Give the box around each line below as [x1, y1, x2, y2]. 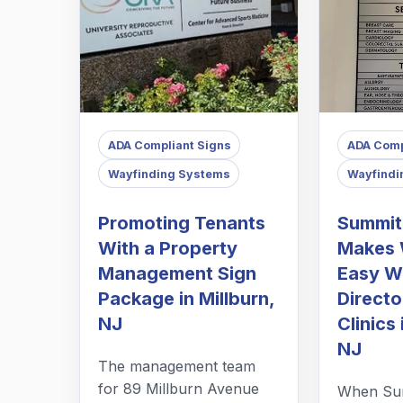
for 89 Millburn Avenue [98, 380, 259, 399]
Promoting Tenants [98, 212, 265, 235]
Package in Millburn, [98, 288, 274, 310]
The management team [98, 357, 255, 376]
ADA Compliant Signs [107, 138, 231, 152]
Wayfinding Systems [107, 166, 230, 181]
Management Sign [98, 263, 256, 285]
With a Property [98, 237, 237, 260]
